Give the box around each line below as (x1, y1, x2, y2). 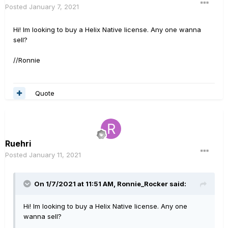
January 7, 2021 (29, 3, 79, 11)
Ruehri (5, 138, 31, 149)
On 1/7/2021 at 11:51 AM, (34, 180, 117, 188)
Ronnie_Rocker (117, 180, 168, 188)
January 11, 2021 (29, 151, 81, 159)
